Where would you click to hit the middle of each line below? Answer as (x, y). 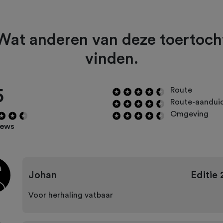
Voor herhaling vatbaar (70, 195)
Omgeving (189, 114)
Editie (204, 175)
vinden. (111, 59)
